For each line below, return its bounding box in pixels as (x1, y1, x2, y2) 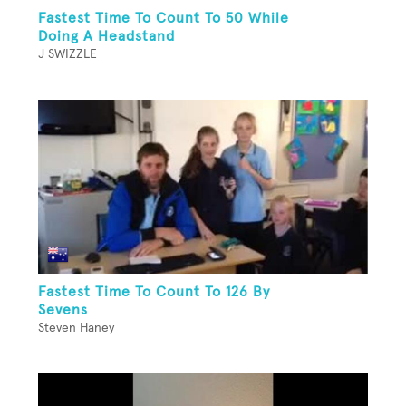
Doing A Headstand (38, 28, 175, 43)
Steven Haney (38, 321, 114, 334)
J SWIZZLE (38, 47, 97, 61)
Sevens (38, 302, 88, 317)
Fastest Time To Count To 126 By (38, 284, 270, 299)
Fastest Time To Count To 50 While (38, 10, 289, 25)
